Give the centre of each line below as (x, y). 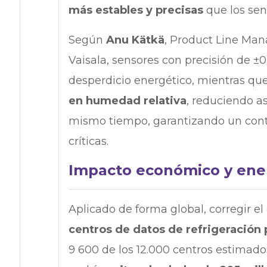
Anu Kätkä (135, 40)
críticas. (90, 141)
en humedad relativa (127, 100)
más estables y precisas (136, 10)
